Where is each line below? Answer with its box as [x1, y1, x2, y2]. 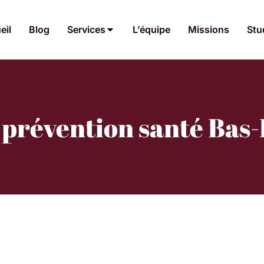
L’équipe [133, 23, 170, 35]
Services [67, 23, 105, 35]
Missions [188, 23, 229, 35]
